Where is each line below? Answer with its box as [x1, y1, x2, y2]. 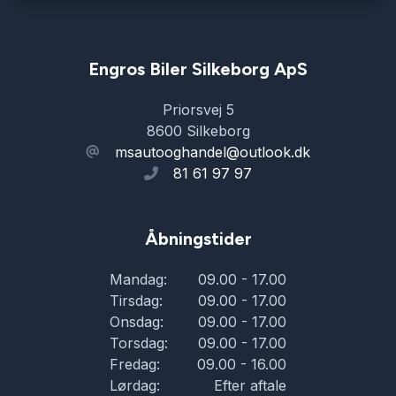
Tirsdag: [110, 291, 163, 309]
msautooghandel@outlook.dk [115, 142, 310, 161]
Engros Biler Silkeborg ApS [88, 57, 308, 80]
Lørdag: [110, 376, 160, 394]
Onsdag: [110, 312, 164, 331]
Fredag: [110, 354, 160, 373]
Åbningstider [144, 227, 252, 249]
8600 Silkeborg [146, 121, 250, 140]
